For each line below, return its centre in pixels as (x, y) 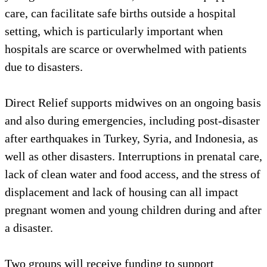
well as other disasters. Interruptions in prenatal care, (133, 156)
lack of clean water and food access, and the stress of (133, 174)
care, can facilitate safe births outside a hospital (120, 13)
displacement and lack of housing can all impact (122, 192)
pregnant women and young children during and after (133, 209)
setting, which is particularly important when (114, 31)
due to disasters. (44, 66)
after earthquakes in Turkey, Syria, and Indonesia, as (131, 138)
